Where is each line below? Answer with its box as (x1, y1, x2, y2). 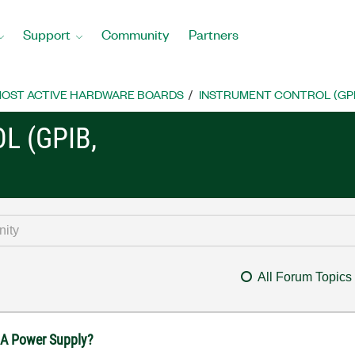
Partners (189, 25, 239, 43)
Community (101, 25, 170, 43)
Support (23, 25, 71, 43)
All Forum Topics (257, 270, 352, 284)
